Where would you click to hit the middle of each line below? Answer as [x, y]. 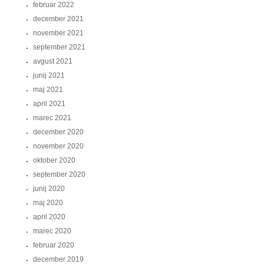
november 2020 [58, 146]
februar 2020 [54, 245]
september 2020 [59, 174]
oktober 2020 [54, 160]
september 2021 [59, 47]
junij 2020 [49, 189]
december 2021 [58, 19]
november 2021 [58, 33]
